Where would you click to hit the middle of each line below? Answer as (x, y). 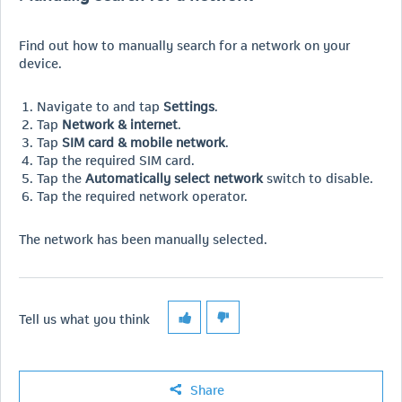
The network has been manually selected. (143, 238)
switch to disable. (318, 177)
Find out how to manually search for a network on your (184, 44)
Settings (189, 105)
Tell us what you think (84, 318)
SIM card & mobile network (144, 141)
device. (40, 62)
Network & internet (120, 123)
